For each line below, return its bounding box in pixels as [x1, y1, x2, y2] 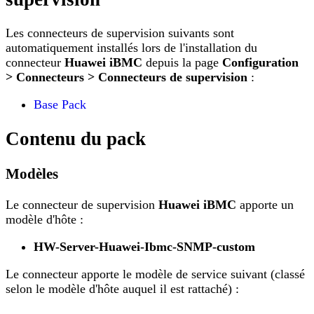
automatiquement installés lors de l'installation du [6, 41, 257, 55]
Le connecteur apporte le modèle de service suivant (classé [6, 267, 305, 282]
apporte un [236, 198, 294, 212]
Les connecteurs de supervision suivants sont [6, 26, 234, 41]
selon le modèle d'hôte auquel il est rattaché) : [6, 282, 239, 296]
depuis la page [142, 55, 222, 70]
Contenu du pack [6, 128, 146, 149]
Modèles [6, 165, 58, 183]
